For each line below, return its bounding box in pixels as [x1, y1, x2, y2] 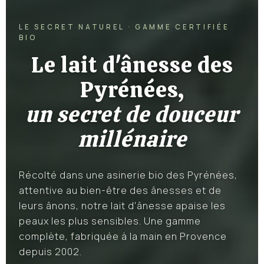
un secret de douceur [25, 100, 239, 129]
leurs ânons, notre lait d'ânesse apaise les [19, 199, 226, 212]
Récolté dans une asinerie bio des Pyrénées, [19, 168, 238, 181]
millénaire [77, 125, 187, 154]
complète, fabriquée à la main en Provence [19, 229, 227, 243]
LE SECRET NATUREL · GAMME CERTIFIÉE [19, 22, 230, 32]
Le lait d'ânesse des [31, 51, 233, 80]
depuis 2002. [19, 245, 82, 258]
